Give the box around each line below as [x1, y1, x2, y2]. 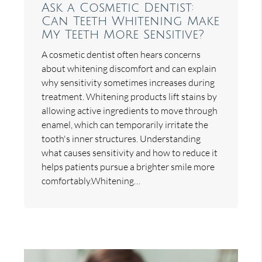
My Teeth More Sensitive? [42, 27, 205, 42]
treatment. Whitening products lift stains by [42, 90, 218, 102]
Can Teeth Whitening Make [42, 14, 220, 28]
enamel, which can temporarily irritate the [42, 118, 209, 130]
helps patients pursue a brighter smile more [42, 160, 215, 173]
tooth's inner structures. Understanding [42, 132, 201, 144]
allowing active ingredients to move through [42, 104, 218, 116]
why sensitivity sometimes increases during [42, 76, 215, 88]
